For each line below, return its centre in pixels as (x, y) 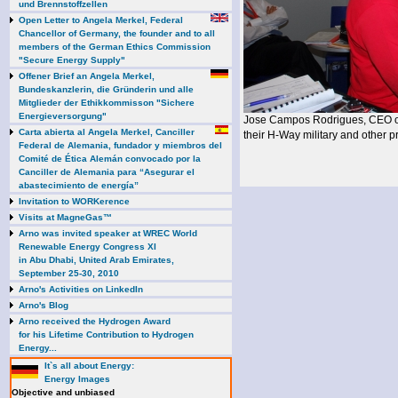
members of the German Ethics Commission (115, 47)
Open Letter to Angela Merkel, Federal (101, 20)
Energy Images (77, 379)
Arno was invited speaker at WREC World (108, 233)
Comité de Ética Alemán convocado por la (110, 159)
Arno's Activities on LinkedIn (81, 289)
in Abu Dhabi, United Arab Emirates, (96, 260)
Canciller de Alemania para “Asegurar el (107, 172)
